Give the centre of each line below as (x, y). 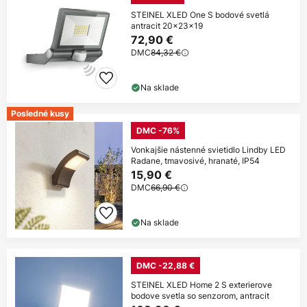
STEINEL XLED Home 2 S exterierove (201, 285)
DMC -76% (158, 131)
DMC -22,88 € (165, 266)
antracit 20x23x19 (167, 26)
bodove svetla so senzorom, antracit (200, 296)
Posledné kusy (40, 114)
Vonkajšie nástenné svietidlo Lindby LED (208, 150)
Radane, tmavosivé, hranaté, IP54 (195, 161)
